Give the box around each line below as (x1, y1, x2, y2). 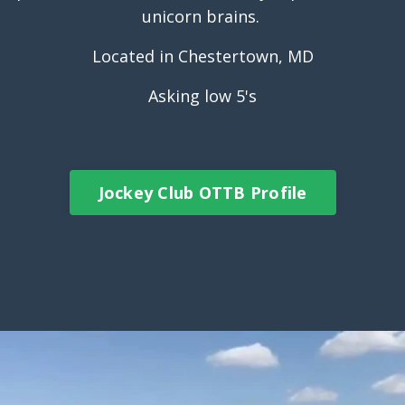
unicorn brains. (141, 5, 264, 28)
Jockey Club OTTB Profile (98, 181, 307, 203)
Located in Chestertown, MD (91, 45, 314, 68)
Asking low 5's (148, 85, 257, 108)
